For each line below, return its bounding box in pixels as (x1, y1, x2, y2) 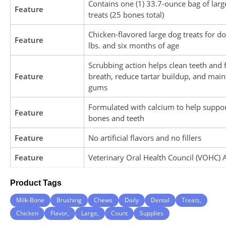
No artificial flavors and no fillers (88, 133, 201, 143)
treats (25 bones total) (88, 10, 164, 20)
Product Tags (10, 179, 62, 188)
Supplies (140, 209, 163, 218)
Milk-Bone (16, 196, 44, 205)
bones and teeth (88, 113, 144, 124)
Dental (151, 196, 169, 205)
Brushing (56, 196, 82, 205)
